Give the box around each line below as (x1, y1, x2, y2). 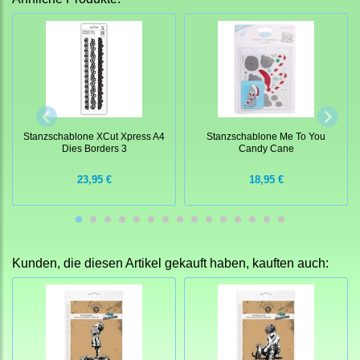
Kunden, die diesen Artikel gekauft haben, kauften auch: (12, 256, 329, 271)
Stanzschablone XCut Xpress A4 (23, 130, 165, 141)
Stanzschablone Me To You (207, 130, 325, 141)
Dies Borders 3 (61, 142, 127, 153)
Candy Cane (238, 142, 294, 153)
